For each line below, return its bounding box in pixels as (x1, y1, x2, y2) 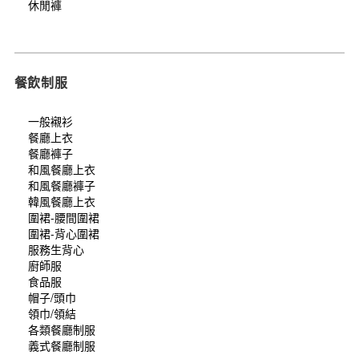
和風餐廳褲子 (28, 176, 96, 193)
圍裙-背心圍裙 (28, 224, 100, 241)
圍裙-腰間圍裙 (28, 208, 100, 225)
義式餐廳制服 (28, 337, 96, 353)
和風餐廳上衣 (28, 160, 96, 177)
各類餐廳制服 (28, 321, 96, 337)
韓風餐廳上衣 (28, 192, 96, 209)
